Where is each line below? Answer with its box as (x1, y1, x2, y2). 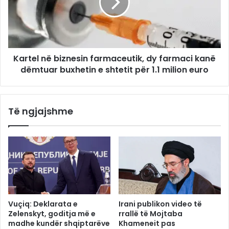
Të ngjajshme (8, 105, 73, 118)
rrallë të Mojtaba (119, 208, 182, 219)
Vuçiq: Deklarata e (8, 198, 78, 209)
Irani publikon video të (119, 198, 202, 209)
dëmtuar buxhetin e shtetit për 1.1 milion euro (20, 64, 209, 76)
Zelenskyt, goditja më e (8, 208, 96, 219)
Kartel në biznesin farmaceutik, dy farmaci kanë (13, 53, 216, 65)
